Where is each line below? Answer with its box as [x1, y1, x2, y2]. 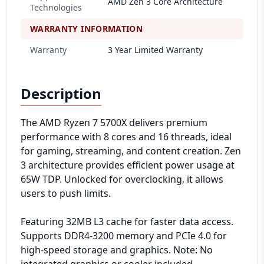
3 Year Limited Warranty [108, 44, 203, 55]
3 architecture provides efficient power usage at [21, 159, 235, 171]
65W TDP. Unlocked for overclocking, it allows [21, 173, 223, 186]
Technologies [30, 2, 82, 13]
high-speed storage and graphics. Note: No [21, 243, 213, 256]
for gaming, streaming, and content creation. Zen [21, 144, 241, 157]
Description [21, 84, 101, 103]
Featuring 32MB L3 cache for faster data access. [21, 215, 233, 228]
